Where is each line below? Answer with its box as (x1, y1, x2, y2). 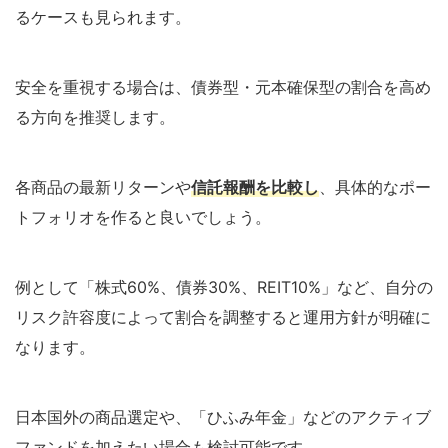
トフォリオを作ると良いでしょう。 (15, 206, 271, 227)
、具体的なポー (319, 176, 431, 197)
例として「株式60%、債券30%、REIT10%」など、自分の (15, 276, 433, 297)
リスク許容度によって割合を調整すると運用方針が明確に (15, 306, 431, 327)
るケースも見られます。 (15, 6, 191, 27)
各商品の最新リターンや (15, 176, 191, 197)
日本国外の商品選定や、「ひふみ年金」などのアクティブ (15, 406, 431, 427)
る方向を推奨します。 (15, 106, 175, 127)
